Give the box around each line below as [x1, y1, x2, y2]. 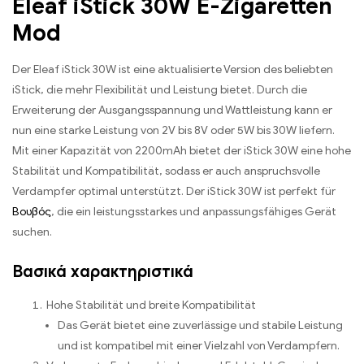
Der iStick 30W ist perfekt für [186, 184, 336, 198]
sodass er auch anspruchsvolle [165, 163, 320, 178]
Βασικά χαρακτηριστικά [12, 262, 193, 283]
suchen [12, 224, 50, 239]
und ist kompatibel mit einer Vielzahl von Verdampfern [58, 339, 337, 353]
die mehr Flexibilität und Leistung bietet [46, 82, 252, 97]
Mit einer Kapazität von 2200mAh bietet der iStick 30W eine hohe [12, 143, 351, 158]
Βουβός [12, 204, 51, 219]
